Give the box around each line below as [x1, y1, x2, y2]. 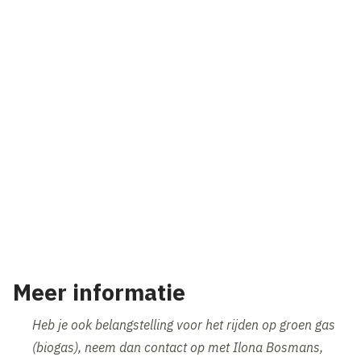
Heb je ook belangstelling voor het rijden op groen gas [32, 317, 336, 334]
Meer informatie [13, 277, 186, 308]
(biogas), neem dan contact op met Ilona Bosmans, [32, 339, 324, 356]
